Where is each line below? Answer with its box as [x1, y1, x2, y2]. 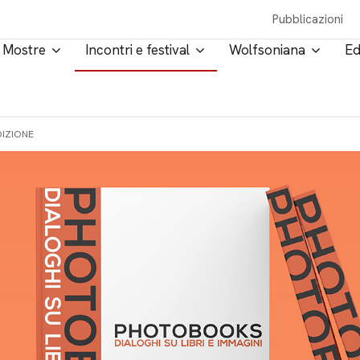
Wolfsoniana [229, 41, 305, 59]
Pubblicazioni [272, 11, 344, 27]
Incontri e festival [85, 41, 190, 59]
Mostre [2, 41, 46, 59]
